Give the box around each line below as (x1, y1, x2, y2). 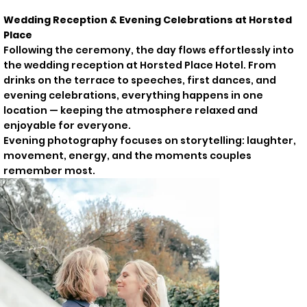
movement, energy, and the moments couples (3, 148, 252, 162)
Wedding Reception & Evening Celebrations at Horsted (3, 12, 293, 27)
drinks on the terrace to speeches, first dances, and (3, 73, 277, 87)
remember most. (3, 163, 96, 177)
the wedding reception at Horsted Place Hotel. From (3, 58, 277, 72)
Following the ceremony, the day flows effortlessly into (3, 42, 295, 57)
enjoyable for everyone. (3, 118, 132, 132)
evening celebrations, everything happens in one (3, 88, 264, 102)
